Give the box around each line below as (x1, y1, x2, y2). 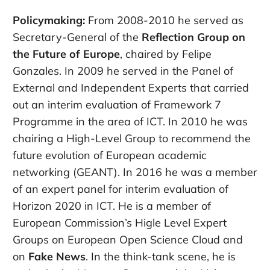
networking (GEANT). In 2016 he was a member (13, 165, 257, 180)
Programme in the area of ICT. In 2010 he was (13, 115, 248, 129)
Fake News (28, 250, 86, 264)
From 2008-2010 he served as (85, 13, 243, 28)
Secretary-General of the (13, 30, 142, 45)
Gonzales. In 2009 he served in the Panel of (13, 64, 233, 78)
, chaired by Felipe (120, 47, 212, 61)
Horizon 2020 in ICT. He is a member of (13, 199, 211, 213)
